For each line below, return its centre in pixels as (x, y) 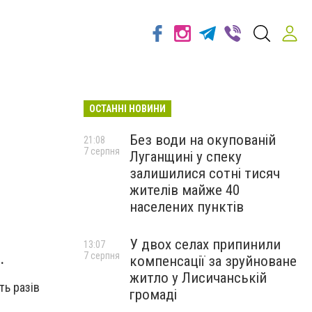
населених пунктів (187, 207)
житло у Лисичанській (198, 278)
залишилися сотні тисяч (205, 173)
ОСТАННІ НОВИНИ (127, 109)
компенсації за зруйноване (213, 261)
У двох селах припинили (205, 244)
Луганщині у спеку (186, 157)
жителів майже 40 (185, 190)
